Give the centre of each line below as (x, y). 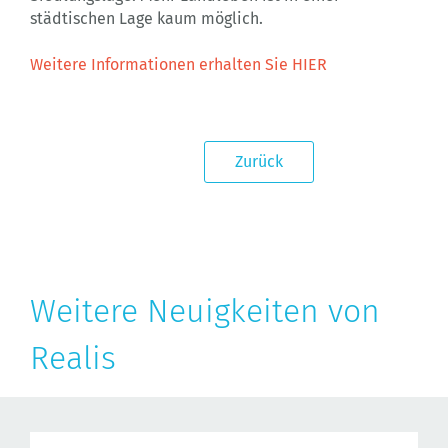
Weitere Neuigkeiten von (205, 311)
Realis (73, 358)
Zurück (259, 161)
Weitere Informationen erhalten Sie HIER (178, 64)
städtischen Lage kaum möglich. (146, 18)
